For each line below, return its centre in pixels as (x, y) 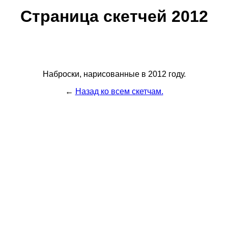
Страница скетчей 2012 (114, 17)
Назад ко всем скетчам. (119, 91)
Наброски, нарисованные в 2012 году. (114, 74)
